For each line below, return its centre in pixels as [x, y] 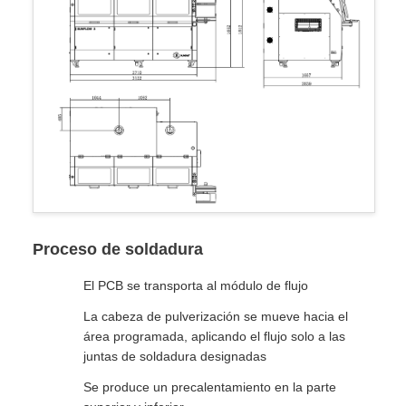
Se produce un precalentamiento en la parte [210, 387]
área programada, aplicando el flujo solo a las [214, 336]
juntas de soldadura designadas [175, 356]
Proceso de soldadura [118, 249]
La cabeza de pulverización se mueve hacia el [216, 316]
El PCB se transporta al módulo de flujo [196, 285]
